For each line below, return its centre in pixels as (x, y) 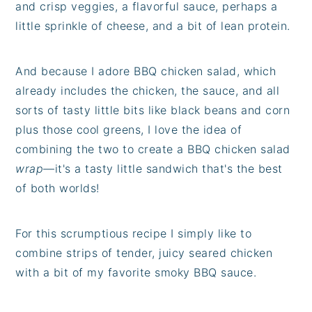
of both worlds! (57, 188)
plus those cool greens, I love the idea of (129, 129)
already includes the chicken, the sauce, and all (148, 90)
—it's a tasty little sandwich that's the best (163, 168)
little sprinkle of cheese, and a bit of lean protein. (153, 25)
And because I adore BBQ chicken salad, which (146, 71)
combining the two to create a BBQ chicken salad (153, 149)
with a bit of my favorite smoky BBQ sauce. (136, 272)
